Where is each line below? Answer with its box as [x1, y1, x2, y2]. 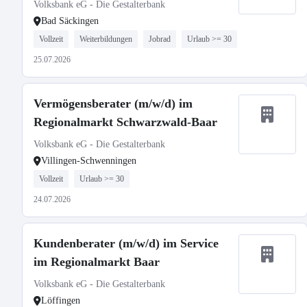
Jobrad [149, 34, 171, 44]
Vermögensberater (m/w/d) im [34, 97, 193, 110]
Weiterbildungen [79, 34, 132, 44]
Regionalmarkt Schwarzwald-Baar [34, 115, 217, 129]
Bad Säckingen [41, 16, 99, 26]
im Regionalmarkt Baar [34, 255, 160, 269]
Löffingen [41, 295, 80, 306]
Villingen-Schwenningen [41, 156, 136, 166]
